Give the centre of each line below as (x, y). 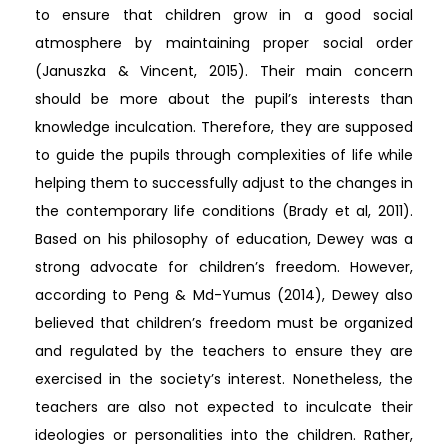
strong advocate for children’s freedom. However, (224, 266)
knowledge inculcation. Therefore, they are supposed (224, 126)
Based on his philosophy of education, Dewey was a (224, 238)
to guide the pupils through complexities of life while (224, 154)
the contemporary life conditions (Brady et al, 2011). (224, 210)
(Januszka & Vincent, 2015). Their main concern (224, 70)
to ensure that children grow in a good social (224, 14)
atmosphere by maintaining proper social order (224, 42)
